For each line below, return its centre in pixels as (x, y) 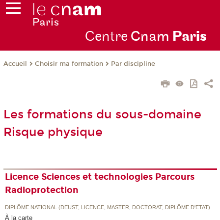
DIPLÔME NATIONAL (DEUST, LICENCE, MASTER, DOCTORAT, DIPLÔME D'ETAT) (108, 207)
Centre (108, 37)
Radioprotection (42, 190)
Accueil (15, 64)
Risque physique (53, 132)
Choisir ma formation (69, 64)
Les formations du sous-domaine (102, 115)
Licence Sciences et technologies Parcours (100, 177)
